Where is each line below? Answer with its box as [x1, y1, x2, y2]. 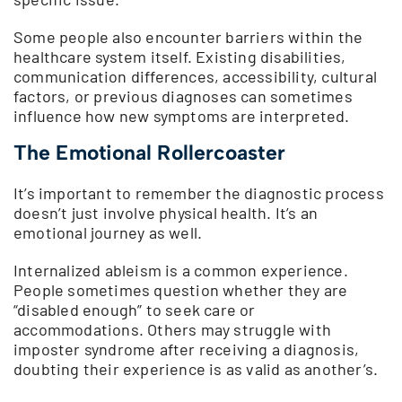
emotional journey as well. [13, 222, 203, 242]
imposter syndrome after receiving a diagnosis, [13, 338, 360, 359]
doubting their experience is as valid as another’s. [13, 358, 379, 379]
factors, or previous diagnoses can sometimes [13, 85, 353, 106]
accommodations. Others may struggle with [13, 319, 332, 339]
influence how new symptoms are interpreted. [13, 105, 350, 126]
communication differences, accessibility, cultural [13, 66, 378, 86]
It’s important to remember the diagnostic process [13, 182, 384, 203]
